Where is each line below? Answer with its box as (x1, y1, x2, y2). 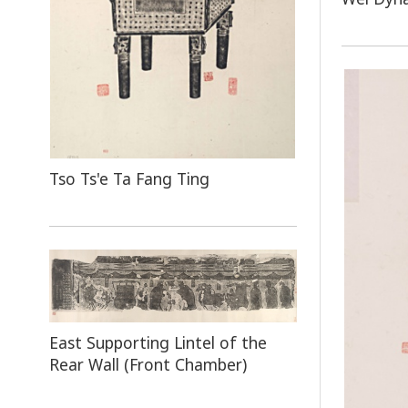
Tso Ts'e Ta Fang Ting (48, 168, 209, 190)
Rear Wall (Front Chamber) (48, 352, 247, 375)
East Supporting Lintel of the (48, 331, 267, 353)
